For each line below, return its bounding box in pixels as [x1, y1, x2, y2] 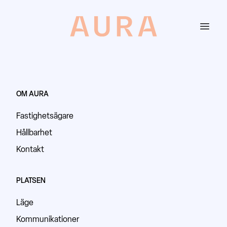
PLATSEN [16, 176, 46, 185]
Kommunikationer [16, 214, 79, 224]
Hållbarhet [16, 128, 52, 137]
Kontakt [16, 144, 44, 154]
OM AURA [16, 90, 49, 98]
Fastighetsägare [16, 111, 73, 121]
